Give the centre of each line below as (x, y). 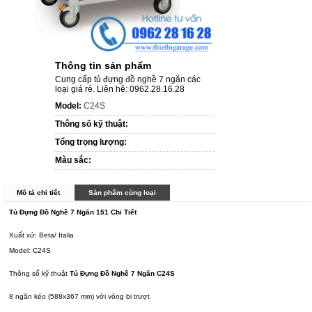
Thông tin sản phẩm (103, 66)
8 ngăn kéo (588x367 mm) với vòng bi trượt (80, 297)
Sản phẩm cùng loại (123, 193)
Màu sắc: (73, 161)
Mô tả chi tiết (39, 193)
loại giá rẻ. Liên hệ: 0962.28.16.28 (120, 89)
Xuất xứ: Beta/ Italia (42, 235)
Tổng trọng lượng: (91, 142)
